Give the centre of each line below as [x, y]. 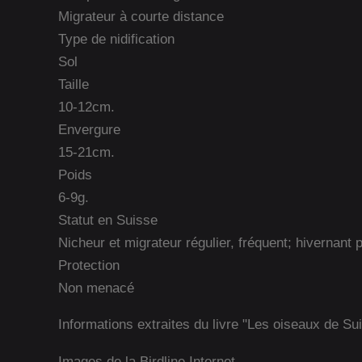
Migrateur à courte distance [141, 16]
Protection [89, 265]
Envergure [89, 129]
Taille [74, 84]
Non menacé [96, 287]
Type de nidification [116, 38]
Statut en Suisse [108, 219]
